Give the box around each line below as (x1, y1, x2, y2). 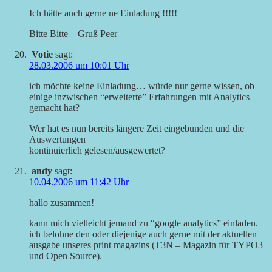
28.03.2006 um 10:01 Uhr (29, 60, 129, 71)
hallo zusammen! (29, 197, 94, 208)
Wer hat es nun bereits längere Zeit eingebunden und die (29, 123, 244, 134)
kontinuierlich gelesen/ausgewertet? (29, 145, 165, 156)
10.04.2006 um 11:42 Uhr (29, 177, 129, 188)
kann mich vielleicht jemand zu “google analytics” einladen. (29, 218, 258, 229)
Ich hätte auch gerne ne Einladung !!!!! (29, 8, 177, 19)
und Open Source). (29, 251, 102, 262)
